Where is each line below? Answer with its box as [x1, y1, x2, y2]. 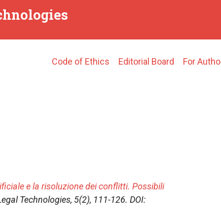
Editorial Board [118, 56, 174, 67]
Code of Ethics [52, 56, 110, 67]
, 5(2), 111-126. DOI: [71, 194, 146, 205]
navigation [47, 66, 122, 85]
